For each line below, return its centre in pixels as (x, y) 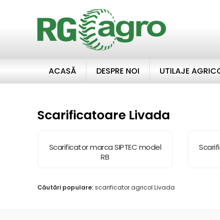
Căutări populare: (65, 187)
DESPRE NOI (118, 71)
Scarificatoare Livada (104, 115)
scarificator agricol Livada (134, 187)
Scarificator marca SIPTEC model (105, 147)
